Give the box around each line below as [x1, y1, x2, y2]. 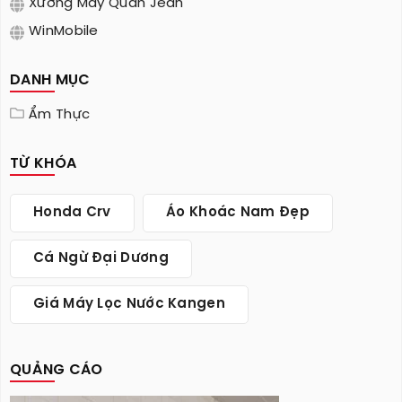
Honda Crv [33, 205, 111, 221]
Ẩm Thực [29, 108, 91, 123]
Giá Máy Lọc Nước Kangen [33, 297, 225, 312]
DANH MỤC [10, 73, 91, 89]
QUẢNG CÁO [10, 363, 103, 379]
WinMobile [29, 24, 99, 39]
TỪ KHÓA [10, 156, 77, 172]
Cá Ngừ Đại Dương [33, 251, 169, 267]
